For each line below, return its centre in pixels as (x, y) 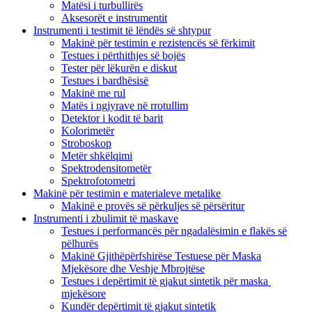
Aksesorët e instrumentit (114, 17)
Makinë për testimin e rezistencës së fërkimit (158, 42)
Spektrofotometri (98, 180)
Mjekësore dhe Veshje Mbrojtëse (133, 268)
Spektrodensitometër (106, 168)
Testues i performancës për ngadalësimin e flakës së (174, 231)
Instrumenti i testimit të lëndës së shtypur (122, 30)
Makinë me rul (93, 93)
